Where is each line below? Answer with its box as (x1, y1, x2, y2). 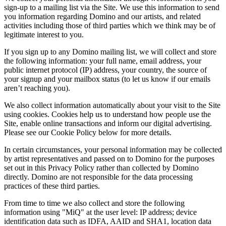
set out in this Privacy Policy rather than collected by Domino (4, 163, 199, 173)
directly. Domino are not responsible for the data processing (4, 173, 193, 182)
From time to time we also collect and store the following (4, 199, 185, 208)
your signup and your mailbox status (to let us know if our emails (4, 75, 210, 84)
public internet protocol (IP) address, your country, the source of (4, 66, 207, 75)
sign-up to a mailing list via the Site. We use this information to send (4, 3, 219, 12)
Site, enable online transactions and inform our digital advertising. (4, 119, 212, 128)
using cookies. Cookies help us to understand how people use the (4, 110, 211, 119)
